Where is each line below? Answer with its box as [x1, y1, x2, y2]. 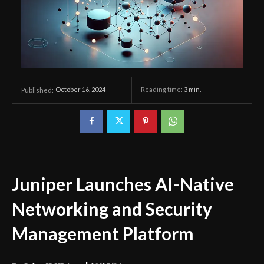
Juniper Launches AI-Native [12, 173, 234, 194]
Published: [21, 85, 54, 94]
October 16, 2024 [55, 85, 105, 94]
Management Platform [12, 222, 194, 244]
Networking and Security [12, 197, 212, 219]
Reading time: [141, 85, 184, 94]
